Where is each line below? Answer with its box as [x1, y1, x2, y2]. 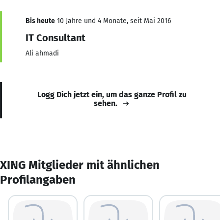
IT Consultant [26, 31, 85, 44]
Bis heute [26, 16, 55, 25]
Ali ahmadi [26, 49, 59, 57]
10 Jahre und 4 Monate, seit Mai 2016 [55, 16, 171, 25]
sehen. [94, 98, 117, 108]
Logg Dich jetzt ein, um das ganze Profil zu [37, 89, 187, 99]
